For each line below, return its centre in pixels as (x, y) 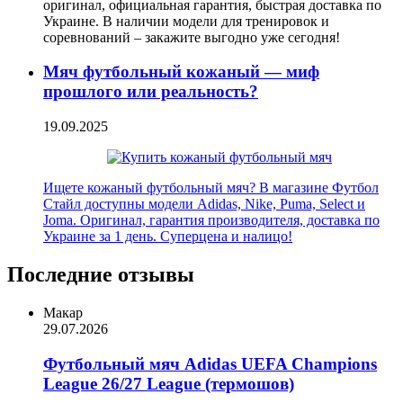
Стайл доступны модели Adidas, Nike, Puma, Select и (204, 204)
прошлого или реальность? (151, 92)
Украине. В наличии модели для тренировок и (186, 21)
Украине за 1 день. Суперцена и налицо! (168, 237)
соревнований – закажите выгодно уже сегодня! (192, 37)
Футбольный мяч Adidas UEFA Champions (210, 363)
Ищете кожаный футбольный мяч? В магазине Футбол (211, 188)
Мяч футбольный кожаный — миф (181, 72)
